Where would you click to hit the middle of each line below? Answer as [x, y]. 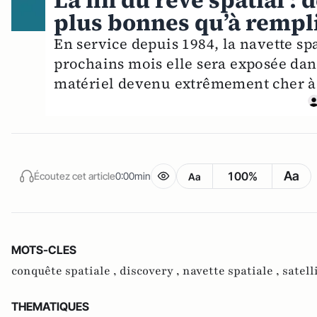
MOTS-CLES [44, 250]
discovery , [151, 271]
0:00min [133, 175]
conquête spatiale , [65, 271]
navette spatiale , [232, 271]
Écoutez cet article [75, 175]
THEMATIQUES [50, 307]
